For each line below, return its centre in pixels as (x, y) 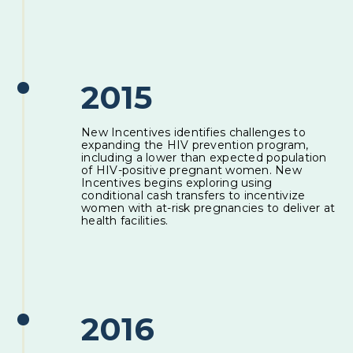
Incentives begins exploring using (177, 183)
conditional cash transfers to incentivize (193, 195)
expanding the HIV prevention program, (195, 145)
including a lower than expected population (204, 158)
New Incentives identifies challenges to (193, 132)
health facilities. (125, 221)
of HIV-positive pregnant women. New (191, 170)
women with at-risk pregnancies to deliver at (208, 208)
